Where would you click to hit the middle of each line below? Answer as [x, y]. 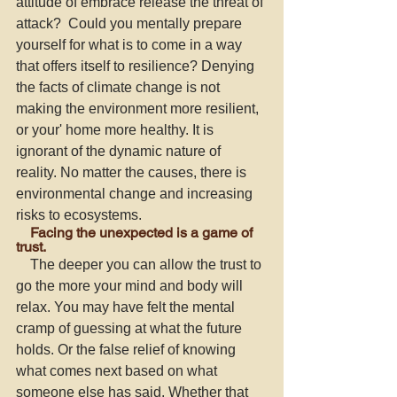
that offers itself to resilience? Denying [137, 66]
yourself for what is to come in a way [131, 45]
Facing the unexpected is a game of [23, 233]
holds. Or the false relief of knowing [128, 350]
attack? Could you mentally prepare [131, 23]
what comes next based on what [118, 371]
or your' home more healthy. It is [117, 130]
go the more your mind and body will [131, 286]
